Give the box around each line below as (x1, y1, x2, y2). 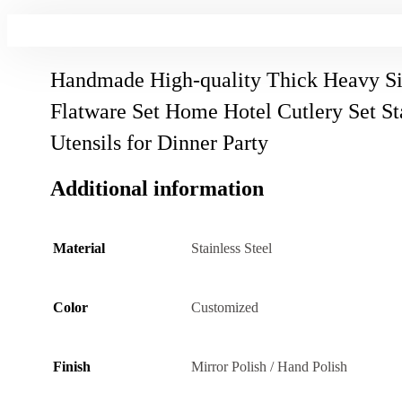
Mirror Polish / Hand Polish (191, 359, 347, 375)
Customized (191, 300, 258, 316)
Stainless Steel (191, 240, 272, 257)
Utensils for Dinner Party (50, 130, 268, 154)
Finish (53, 359, 91, 375)
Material (53, 240, 105, 257)
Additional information (50, 176, 264, 200)
